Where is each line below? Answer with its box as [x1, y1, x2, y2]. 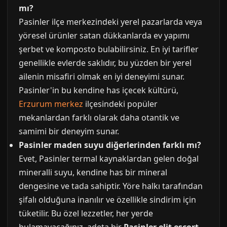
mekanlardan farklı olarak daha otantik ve [19, 112, 179, 123]
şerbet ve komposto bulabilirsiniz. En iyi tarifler [19, 44, 199, 55]
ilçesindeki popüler [83, 98, 158, 109]
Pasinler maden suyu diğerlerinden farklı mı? [19, 139, 201, 150]
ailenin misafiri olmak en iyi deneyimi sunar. [19, 71, 184, 82]
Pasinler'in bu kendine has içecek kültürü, [19, 85, 178, 96]
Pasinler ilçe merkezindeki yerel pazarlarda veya [19, 16, 202, 27]
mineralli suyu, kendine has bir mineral [19, 167, 167, 178]
